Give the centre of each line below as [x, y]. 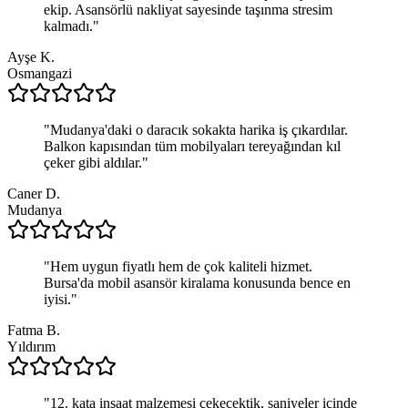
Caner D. [34, 193]
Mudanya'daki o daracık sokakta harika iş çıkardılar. [199, 129]
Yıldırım [31, 346]
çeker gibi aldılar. [93, 162]
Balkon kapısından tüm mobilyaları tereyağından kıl [192, 146]
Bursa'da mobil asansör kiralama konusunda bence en [197, 282]
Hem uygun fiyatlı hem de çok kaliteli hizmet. [181, 266]
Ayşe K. [31, 56]
